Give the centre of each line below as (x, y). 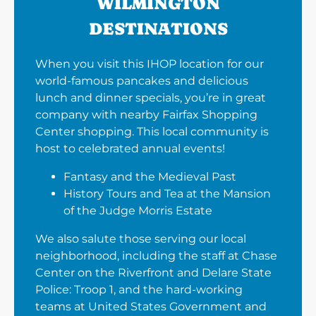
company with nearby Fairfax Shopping (146, 115)
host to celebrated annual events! (130, 149)
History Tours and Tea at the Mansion (167, 194)
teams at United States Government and (151, 307)
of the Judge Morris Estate (138, 211)
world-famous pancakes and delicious (142, 81)
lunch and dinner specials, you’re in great (151, 98)
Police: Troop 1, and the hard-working (139, 290)
